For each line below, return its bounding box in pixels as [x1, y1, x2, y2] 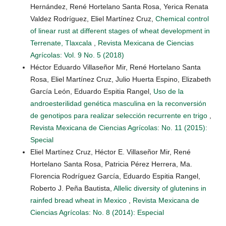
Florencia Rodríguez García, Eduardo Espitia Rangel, [30, 172, 200, 181]
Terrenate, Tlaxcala [30, 39, 94, 47]
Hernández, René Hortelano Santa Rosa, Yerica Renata [30, 3, 208, 11]
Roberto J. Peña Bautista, [30, 184, 114, 193]
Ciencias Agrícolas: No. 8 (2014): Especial [30, 208, 164, 217]
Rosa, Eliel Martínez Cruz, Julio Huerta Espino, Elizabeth [30, 75, 211, 84]
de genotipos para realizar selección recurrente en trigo [30, 111, 209, 120]
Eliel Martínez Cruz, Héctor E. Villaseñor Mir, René [30, 148, 191, 156]
